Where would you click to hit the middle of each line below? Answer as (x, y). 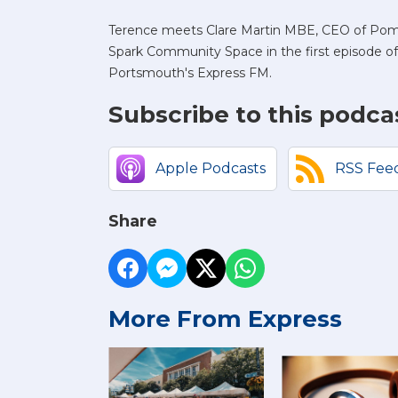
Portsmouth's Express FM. (190, 73)
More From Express (225, 319)
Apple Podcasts (211, 169)
